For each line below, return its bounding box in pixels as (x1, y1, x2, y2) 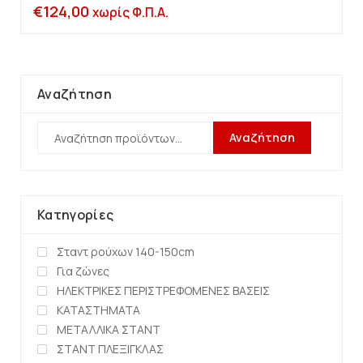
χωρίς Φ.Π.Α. (92, 4, 169, 22)
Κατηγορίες (37, 206, 114, 224)
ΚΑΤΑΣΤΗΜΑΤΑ (57, 302, 140, 318)
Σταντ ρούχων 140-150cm (57, 244, 194, 260)
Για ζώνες (57, 263, 109, 280)
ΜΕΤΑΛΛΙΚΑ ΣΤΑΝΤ (57, 322, 160, 338)
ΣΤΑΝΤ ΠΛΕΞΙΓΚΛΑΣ (57, 341, 164, 357)
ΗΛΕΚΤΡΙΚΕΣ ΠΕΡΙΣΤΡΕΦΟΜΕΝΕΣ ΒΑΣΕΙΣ (57, 283, 270, 299)
